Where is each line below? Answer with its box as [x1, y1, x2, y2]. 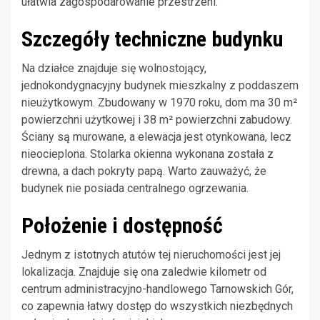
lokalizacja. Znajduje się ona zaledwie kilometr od [21, 264, 266, 279]
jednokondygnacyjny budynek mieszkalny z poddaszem [21, 78, 299, 92]
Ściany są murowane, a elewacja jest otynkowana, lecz [21, 129, 291, 144]
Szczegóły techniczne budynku [21, 26, 283, 51]
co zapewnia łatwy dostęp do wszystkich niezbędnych [21, 299, 293, 313]
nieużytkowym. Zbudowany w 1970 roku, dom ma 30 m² [21, 95, 297, 109]
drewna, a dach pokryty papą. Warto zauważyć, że [21, 164, 266, 178]
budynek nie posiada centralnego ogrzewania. [21, 181, 249, 195]
